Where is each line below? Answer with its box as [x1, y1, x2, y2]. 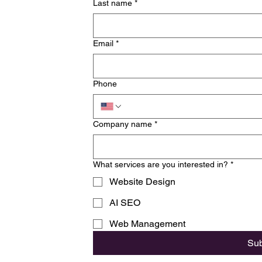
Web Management [109, 218, 185, 229]
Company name [92, 119, 152, 129]
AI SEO [109, 197, 140, 208]
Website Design [109, 176, 175, 187]
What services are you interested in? [92, 160, 228, 169]
